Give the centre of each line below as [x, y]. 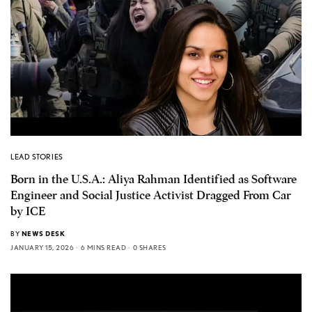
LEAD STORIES [37, 156]
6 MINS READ [103, 247]
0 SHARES [149, 247]
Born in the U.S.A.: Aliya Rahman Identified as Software [154, 179]
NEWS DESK [43, 233]
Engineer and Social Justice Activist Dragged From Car [151, 195]
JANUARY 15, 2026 [42, 247]
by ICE [28, 211]
